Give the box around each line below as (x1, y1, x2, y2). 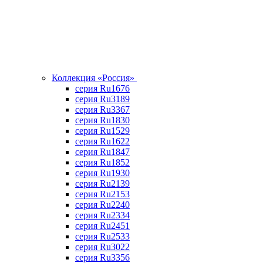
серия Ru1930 (75, 168, 130, 178)
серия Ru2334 (75, 210, 130, 220)
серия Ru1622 (75, 136, 130, 146)
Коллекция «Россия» (52, 73, 137, 83)
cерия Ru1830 (75, 115, 130, 125)
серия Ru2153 (75, 189, 130, 199)
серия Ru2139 (75, 178, 130, 188)
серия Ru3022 (75, 242, 130, 252)
